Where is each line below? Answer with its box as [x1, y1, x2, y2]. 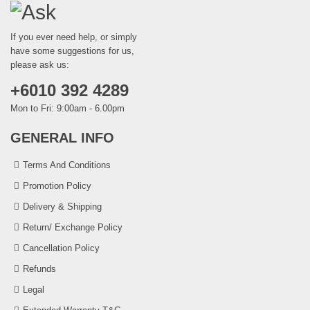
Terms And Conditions [23, 160, 111, 171]
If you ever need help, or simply [10, 32, 137, 43]
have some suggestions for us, [10, 46, 134, 57]
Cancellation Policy [23, 243, 100, 254]
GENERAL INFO [10, 130, 114, 146]
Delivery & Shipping [23, 201, 102, 212]
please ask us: [10, 60, 69, 71]
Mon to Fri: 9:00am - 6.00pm [10, 103, 125, 114]
